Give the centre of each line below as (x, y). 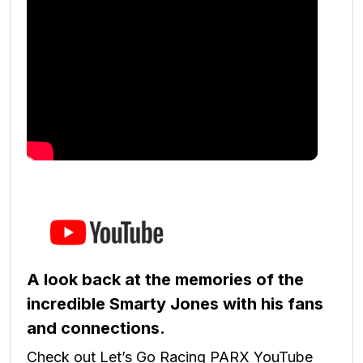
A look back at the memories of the (165, 279)
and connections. (96, 328)
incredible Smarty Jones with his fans (175, 303)
